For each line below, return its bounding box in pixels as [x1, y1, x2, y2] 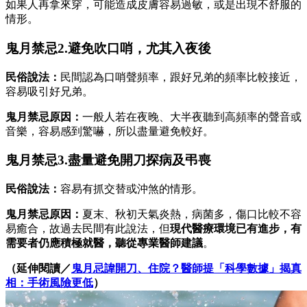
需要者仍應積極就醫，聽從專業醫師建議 [5, 236, 203, 249]
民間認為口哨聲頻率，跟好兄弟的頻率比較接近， [60, 71, 302, 83]
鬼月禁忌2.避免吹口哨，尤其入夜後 [5, 40, 211, 56]
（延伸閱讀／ [5, 262, 71, 274]
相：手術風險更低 [5, 276, 93, 288]
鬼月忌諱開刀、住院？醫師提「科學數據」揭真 [71, 262, 302, 274]
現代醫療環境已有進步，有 [170, 222, 302, 234]
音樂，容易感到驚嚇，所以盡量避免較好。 [5, 125, 214, 137]
